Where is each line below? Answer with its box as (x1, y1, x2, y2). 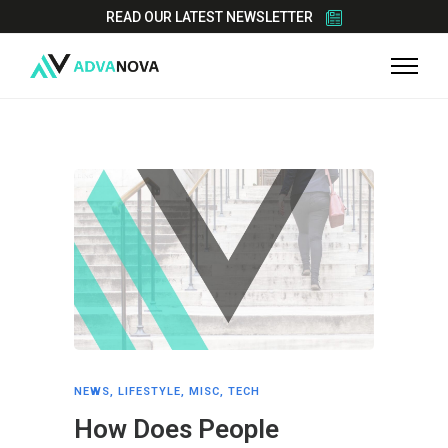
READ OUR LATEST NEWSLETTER (106, 9, 313, 25)
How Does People (74, 413, 279, 444)
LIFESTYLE (118, 384, 181, 398)
